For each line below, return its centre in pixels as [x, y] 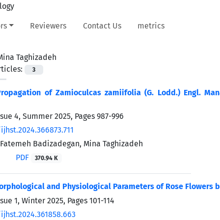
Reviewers [48, 26]
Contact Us [102, 26]
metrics [151, 26]
